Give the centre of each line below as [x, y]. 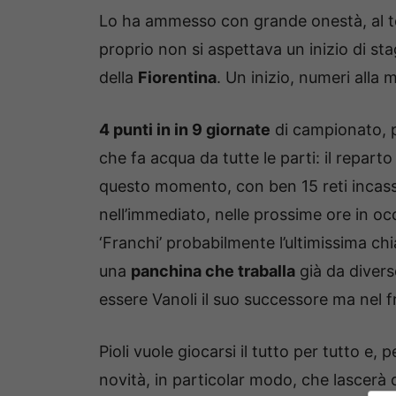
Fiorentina [177, 77]
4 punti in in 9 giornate [185, 129]
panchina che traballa [213, 270]
